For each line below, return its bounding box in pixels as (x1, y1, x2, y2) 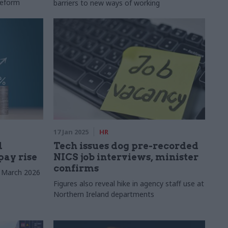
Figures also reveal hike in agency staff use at (53, 179, 204, 188)
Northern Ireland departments (53, 189, 154, 199)
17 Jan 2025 (53, 127, 89, 136)
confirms (53, 163, 99, 174)
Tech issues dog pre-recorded (53, 140, 198, 151)
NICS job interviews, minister (53, 152, 198, 162)
